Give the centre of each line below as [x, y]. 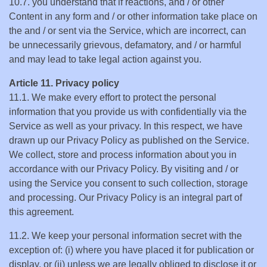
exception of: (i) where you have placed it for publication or [131, 250]
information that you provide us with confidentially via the [128, 112]
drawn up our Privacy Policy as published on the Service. [129, 140]
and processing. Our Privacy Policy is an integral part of [125, 198]
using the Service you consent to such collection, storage [128, 183]
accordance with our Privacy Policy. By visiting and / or [124, 169]
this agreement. [41, 212]
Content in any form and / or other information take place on [133, 16]
